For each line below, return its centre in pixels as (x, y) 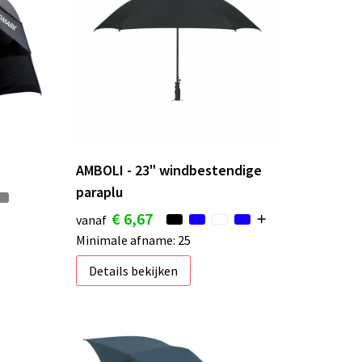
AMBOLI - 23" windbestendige (168, 170)
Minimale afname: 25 (133, 240)
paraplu (99, 192)
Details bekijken (133, 270)
